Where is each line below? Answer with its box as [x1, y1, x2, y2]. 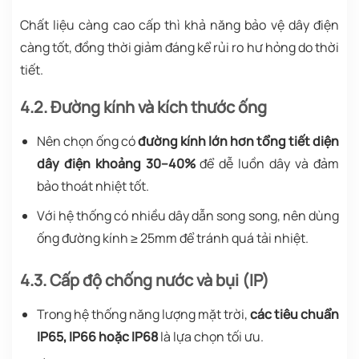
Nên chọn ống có [36, 131, 138, 150]
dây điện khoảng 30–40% [36, 154, 196, 172]
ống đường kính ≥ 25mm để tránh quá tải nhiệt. [36, 229, 309, 248]
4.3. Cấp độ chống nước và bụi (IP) [20, 269, 269, 292]
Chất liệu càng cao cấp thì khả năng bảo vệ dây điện [20, 15, 339, 34]
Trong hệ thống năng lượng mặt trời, [36, 305, 250, 324]
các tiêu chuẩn [249, 305, 340, 324]
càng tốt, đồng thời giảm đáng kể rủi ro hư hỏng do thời [20, 38, 339, 56]
